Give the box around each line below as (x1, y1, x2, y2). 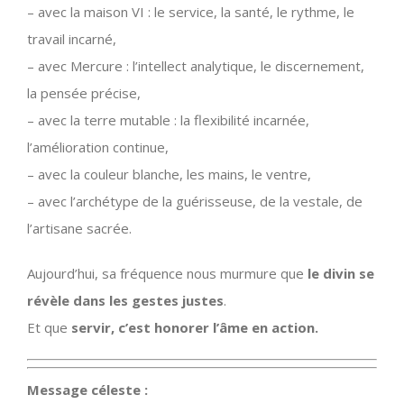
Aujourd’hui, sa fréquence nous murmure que (27, 263, 308, 282)
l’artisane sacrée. (27, 218, 132, 237)
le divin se (308, 263, 374, 282)
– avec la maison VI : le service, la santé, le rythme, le (27, 2, 354, 21)
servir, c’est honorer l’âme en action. (71, 317, 318, 336)
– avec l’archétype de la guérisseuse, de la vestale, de (27, 191, 363, 210)
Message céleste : (27, 380, 148, 399)
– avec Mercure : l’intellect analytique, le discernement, (27, 56, 364, 75)
